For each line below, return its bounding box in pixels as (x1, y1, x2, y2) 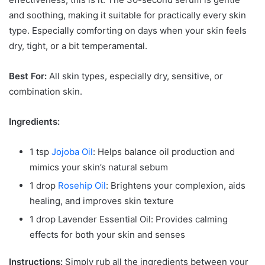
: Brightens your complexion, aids (106, 180, 245, 192)
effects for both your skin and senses (30, 229, 185, 241)
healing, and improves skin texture (30, 195, 174, 207)
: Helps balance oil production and (93, 146, 235, 158)
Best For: (9, 70, 47, 82)
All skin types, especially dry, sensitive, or (47, 70, 223, 82)
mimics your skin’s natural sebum (30, 161, 168, 173)
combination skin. (9, 86, 82, 98)
